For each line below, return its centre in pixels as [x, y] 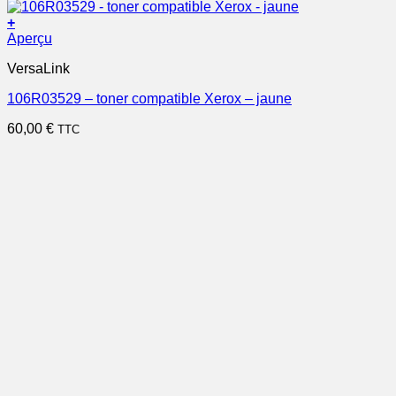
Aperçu [30, 38]
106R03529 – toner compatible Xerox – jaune [149, 99]
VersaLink [38, 69]
